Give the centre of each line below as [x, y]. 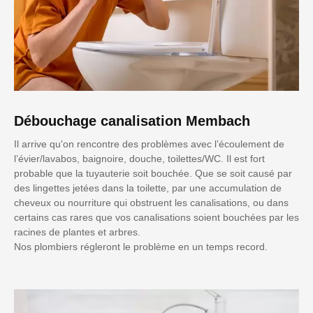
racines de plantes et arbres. [77, 232]
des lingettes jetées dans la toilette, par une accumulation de [148, 188]
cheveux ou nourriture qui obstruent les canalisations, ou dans [151, 202]
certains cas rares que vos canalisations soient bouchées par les [156, 217]
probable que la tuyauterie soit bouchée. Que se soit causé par [153, 173]
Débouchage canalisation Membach [132, 121]
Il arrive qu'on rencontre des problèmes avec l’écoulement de [149, 144]
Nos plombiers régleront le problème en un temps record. [141, 246]
